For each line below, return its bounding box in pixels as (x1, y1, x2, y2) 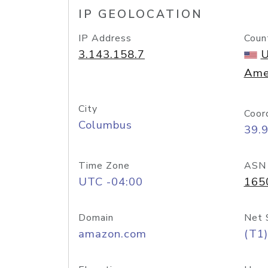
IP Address (78, 32, 132, 45)
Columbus (78, 117, 132, 133)
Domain (78, 211, 114, 224)
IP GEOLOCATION (78, 7, 203, 22)
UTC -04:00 (78, 174, 143, 190)
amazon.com (78, 226, 147, 242)
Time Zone (78, 159, 130, 172)
